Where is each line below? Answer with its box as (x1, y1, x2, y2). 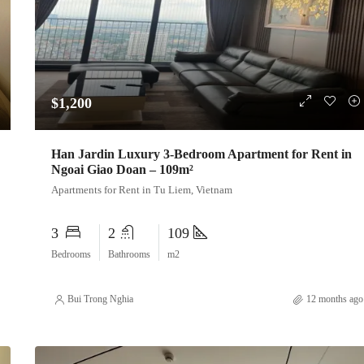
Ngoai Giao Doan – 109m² (50, 162, 193, 177)
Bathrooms (107, 249, 150, 261)
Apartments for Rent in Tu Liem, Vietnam (50, 184, 232, 197)
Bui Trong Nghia (67, 293, 133, 305)
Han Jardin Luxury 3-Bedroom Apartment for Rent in (50, 147, 352, 162)
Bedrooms (50, 249, 91, 261)
